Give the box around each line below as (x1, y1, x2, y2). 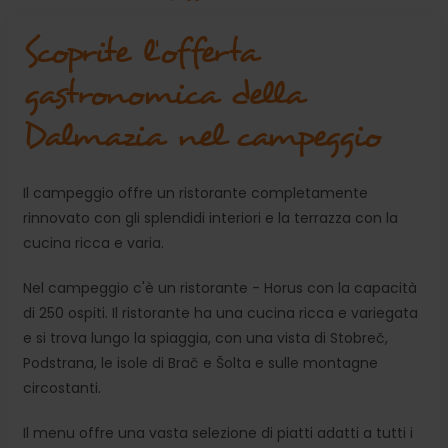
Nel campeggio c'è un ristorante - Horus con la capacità (23, 278, 417, 298)
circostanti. (23, 378, 101, 398)
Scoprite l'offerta (23, 29, 259, 75)
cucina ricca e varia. (23, 233, 164, 253)
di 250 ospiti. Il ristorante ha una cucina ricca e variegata (23, 303, 418, 323)
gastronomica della (23, 71, 305, 117)
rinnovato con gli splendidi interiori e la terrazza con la (23, 208, 398, 228)
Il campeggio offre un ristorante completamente (23, 183, 368, 203)
